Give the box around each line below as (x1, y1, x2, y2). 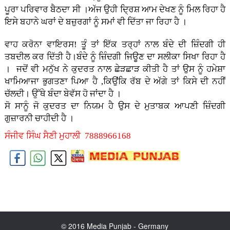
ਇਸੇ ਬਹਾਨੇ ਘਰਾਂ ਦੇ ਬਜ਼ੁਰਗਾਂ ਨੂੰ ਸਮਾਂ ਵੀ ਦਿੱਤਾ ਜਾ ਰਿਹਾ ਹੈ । (4, 17, 187, 27)
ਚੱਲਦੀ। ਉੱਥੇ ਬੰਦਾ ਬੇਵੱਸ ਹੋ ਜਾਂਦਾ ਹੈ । (4, 89, 121, 99)
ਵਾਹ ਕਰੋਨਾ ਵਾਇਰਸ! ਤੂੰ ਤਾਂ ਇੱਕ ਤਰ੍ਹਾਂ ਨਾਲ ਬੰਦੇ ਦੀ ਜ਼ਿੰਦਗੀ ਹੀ (4, 40, 226, 50)
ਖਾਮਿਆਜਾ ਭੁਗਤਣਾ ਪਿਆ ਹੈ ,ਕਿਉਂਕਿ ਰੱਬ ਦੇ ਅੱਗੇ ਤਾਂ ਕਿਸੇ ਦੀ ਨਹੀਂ (4, 76, 226, 87)
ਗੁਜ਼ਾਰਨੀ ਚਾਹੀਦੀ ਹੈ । (4, 113, 74, 124)
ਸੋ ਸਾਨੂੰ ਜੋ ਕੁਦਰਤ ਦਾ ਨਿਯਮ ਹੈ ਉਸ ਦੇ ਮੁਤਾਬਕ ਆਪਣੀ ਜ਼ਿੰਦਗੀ (4, 101, 226, 111)
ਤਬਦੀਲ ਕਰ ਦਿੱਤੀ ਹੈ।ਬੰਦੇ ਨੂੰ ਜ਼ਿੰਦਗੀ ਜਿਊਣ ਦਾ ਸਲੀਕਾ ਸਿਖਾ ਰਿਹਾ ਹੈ (4, 52, 226, 62)
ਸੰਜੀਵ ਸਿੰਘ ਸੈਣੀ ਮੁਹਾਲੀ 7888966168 (4, 131, 131, 141)
